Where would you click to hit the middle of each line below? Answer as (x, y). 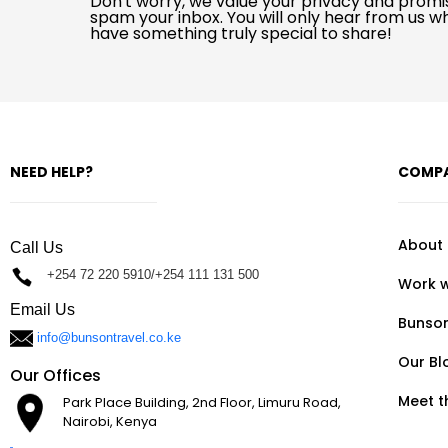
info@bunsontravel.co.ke (109, 337)
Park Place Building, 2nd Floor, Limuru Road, (202, 402)
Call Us (36, 247)
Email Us (42, 309)
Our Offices (55, 375)
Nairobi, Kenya (110, 421)
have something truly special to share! (241, 33)
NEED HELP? (51, 172)
